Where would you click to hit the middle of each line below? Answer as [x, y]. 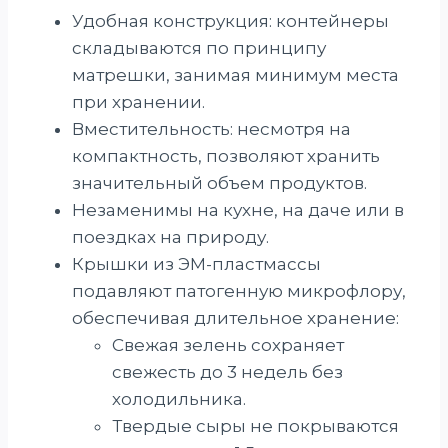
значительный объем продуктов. [219, 183]
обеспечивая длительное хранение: [235, 318]
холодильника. [179, 399]
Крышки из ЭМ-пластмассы [196, 264]
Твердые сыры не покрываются [255, 426]
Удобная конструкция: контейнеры [230, 21]
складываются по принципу [199, 48]
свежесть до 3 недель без [227, 372]
